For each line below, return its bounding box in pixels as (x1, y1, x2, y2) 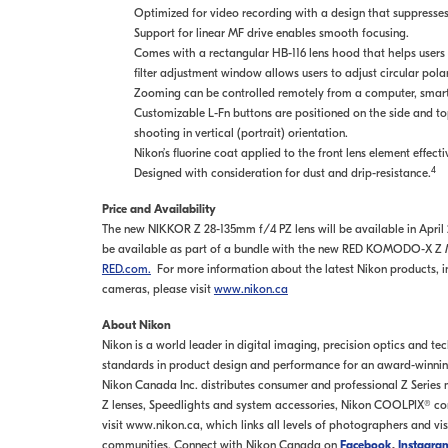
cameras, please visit (101, 282, 214, 296)
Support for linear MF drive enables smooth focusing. (133, 26, 409, 40)
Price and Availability (101, 202, 216, 216)
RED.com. (101, 262, 151, 276)
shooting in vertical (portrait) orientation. (133, 126, 348, 140)
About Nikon (101, 318, 171, 332)
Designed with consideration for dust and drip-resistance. (133, 166, 431, 180)
